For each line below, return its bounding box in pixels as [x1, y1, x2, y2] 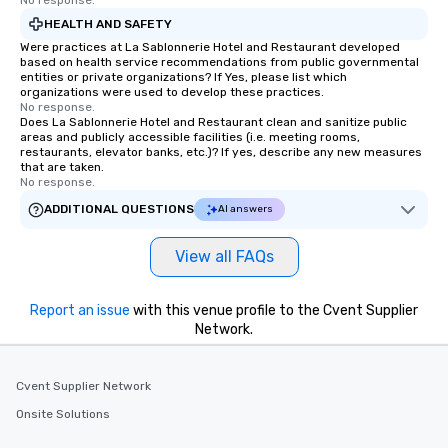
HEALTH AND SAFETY [44, 16, 172, 31]
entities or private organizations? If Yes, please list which [20, 70, 347, 84]
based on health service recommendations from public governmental [20, 55, 419, 69]
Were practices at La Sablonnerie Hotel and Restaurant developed [20, 40, 400, 54]
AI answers [218, 203, 273, 215]
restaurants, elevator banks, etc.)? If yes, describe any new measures [20, 145, 422, 159]
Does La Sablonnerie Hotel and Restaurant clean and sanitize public [20, 115, 407, 129]
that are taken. [20, 160, 104, 174]
